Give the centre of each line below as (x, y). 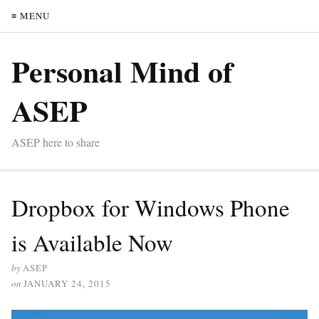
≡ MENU (31, 16)
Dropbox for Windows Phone (151, 207)
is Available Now (92, 242)
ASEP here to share (56, 142)
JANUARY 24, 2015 (67, 283)
